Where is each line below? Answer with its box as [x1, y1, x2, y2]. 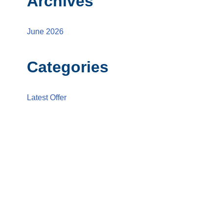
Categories [27, 58, 109, 76]
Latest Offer [27, 93, 66, 102]
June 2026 [27, 27, 64, 36]
